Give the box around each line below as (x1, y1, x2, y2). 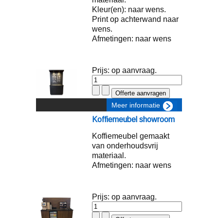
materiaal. (92, 151, 126, 160)
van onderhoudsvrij (92, 142, 158, 150)
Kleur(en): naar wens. (92, 5, 166, 14)
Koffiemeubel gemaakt (92, 132, 169, 140)
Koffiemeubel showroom (92, 115, 175, 124)
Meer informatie (111, 101, 160, 109)
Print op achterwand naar (92, 15, 179, 23)
